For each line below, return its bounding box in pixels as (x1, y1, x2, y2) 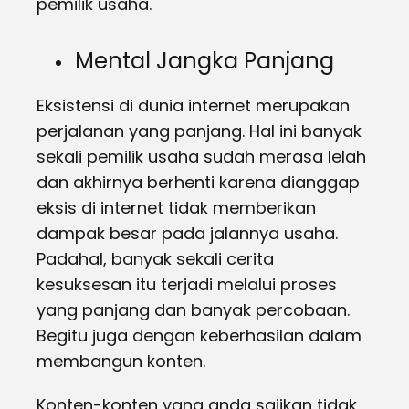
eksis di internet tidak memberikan (37, 196, 316, 219)
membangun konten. (37, 350, 205, 372)
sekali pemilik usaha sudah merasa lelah (37, 145, 366, 168)
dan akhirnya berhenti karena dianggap (37, 171, 360, 194)
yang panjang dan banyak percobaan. (37, 299, 350, 321)
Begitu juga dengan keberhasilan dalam (37, 324, 362, 347)
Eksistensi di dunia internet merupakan (37, 94, 350, 117)
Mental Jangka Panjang (75, 46, 334, 76)
